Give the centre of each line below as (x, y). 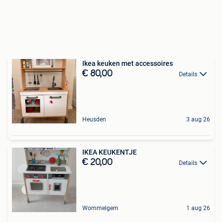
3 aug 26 (198, 119)
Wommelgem (100, 208)
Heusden (94, 119)
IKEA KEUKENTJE (110, 152)
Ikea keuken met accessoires (128, 63)
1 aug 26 (198, 208)
